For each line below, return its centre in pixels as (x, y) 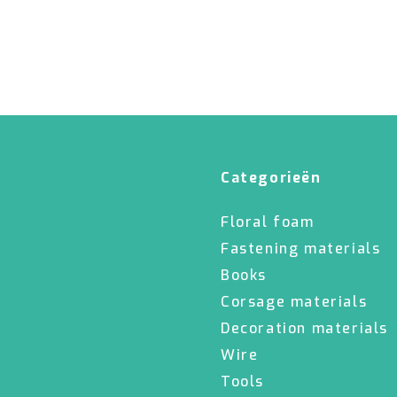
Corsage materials (294, 302)
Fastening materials (301, 249)
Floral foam (268, 222)
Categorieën (271, 178)
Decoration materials (304, 328)
